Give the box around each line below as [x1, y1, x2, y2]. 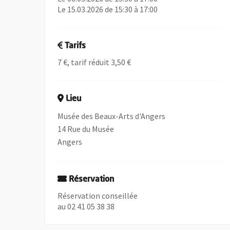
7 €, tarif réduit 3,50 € [57, 57, 131, 67]
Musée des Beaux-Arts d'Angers [57, 111, 166, 121]
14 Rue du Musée [57, 124, 114, 134]
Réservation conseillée [57, 190, 138, 201]
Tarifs [65, 42, 86, 50]
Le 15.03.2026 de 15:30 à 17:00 [57, 4, 158, 14]
